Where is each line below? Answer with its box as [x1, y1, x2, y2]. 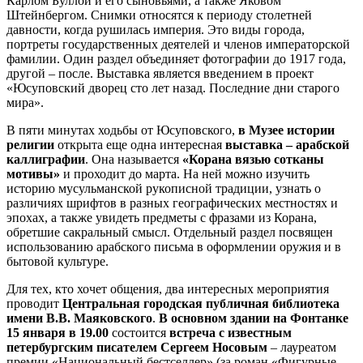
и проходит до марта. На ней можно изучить [60, 167, 310, 181]
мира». [6, 96, 44, 110]
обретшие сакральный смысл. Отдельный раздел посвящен [6, 225, 333, 240]
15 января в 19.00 [6, 326, 109, 340]
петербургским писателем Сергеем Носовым [6, 340, 267, 355]
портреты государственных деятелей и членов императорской [6, 37, 350, 52]
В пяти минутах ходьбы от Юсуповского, [6, 123, 238, 138]
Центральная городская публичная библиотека [62, 297, 340, 311]
